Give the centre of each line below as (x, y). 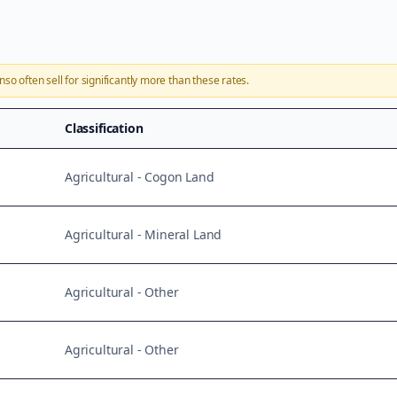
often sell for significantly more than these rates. (133, 80)
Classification (104, 128)
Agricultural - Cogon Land (140, 177)
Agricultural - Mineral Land (144, 234)
